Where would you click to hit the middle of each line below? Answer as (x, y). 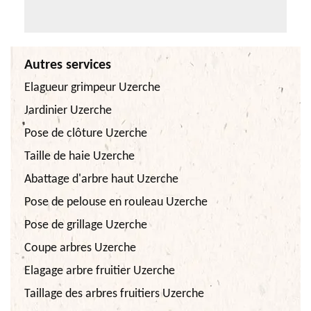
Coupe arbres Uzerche (80, 249)
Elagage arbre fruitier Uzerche (100, 271)
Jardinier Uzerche (68, 111)
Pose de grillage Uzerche (86, 226)
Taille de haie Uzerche (79, 157)
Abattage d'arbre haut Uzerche (101, 180)
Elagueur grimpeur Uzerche (92, 88)
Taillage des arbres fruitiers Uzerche (114, 294)
